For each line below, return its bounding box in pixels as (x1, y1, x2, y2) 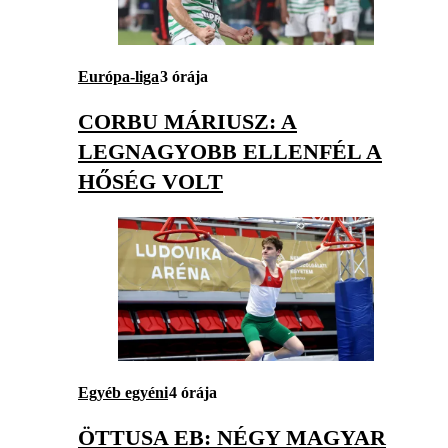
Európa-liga (78, 67, 159, 85)
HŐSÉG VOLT (78, 168, 223, 194)
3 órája (160, 67, 208, 85)
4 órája (169, 383, 217, 401)
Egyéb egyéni (78, 383, 168, 401)
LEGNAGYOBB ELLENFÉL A (78, 138, 382, 164)
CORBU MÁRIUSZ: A (78, 108, 297, 134)
